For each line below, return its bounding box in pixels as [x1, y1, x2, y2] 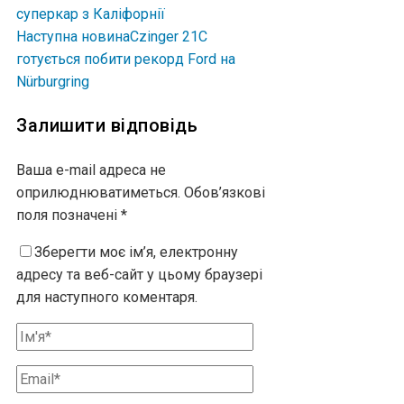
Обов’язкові [184, 183, 265, 201]
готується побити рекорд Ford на [16, 50, 235, 68]
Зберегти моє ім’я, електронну [34, 243, 238, 261]
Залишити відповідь [16, 115, 197, 137]
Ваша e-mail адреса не [16, 161, 166, 179]
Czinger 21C [130, 27, 207, 45]
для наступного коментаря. [16, 288, 197, 306]
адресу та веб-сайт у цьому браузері [16, 265, 262, 283]
